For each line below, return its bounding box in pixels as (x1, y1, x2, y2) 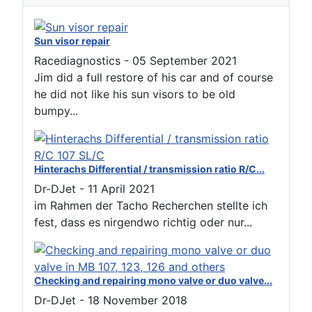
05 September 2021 (132, 53, 237, 68)
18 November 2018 (88, 292, 187, 307)
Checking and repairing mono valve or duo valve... (34, 274, 272, 286)
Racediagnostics (34, 53, 120, 68)
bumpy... (34, 103, 78, 118)
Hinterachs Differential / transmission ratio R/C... (34, 162, 265, 175)
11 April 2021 (88, 181, 155, 196)
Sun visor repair (34, 34, 110, 47)
